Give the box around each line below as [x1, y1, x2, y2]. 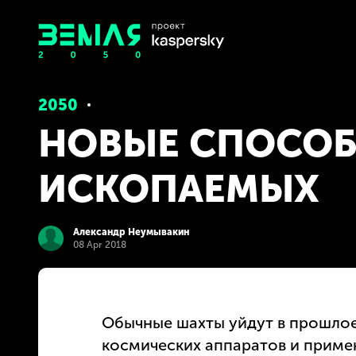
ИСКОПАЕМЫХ [38, 166, 319, 211]
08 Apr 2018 [73, 238, 126, 250]
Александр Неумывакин [73, 226, 189, 238]
